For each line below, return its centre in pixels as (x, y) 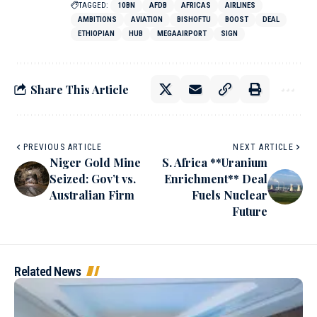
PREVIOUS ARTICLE (63, 148)
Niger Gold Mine (95, 163)
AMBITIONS (97, 20)
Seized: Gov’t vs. (93, 179)
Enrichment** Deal (216, 179)
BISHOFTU (194, 20)
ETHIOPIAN (96, 34)
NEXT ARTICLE (263, 148)
